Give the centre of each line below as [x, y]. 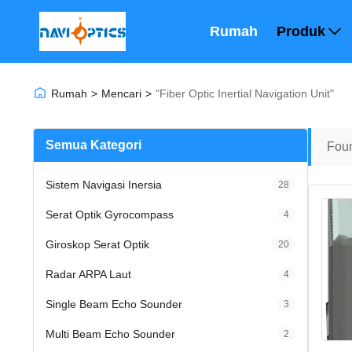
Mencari [121, 93]
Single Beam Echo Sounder [114, 304]
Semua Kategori [93, 145]
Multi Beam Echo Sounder [110, 334]
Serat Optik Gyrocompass [110, 214]
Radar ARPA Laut [88, 274]
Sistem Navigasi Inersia [104, 185]
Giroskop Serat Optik [97, 244]
